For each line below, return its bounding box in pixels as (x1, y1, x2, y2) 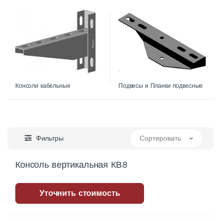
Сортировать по (140, 134, 191, 143)
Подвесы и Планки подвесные (118, 82, 203, 90)
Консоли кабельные (15, 82, 71, 90)
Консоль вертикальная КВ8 (15, 159, 127, 170)
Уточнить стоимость (39, 188, 120, 198)
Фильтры (36, 134, 64, 143)
